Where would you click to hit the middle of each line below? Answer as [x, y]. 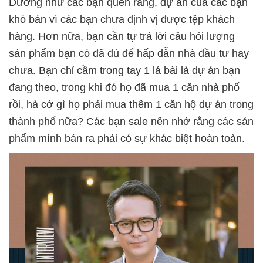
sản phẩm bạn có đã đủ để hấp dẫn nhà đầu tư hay [129, 53]
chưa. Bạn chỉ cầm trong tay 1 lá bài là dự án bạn [124, 70]
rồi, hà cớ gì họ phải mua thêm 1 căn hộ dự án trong [131, 104]
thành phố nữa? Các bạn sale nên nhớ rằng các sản [131, 121]
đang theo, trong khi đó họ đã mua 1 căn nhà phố [124, 87]
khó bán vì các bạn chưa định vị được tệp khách [122, 19]
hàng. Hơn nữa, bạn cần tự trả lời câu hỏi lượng [122, 36]
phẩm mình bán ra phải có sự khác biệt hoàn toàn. [127, 138]
